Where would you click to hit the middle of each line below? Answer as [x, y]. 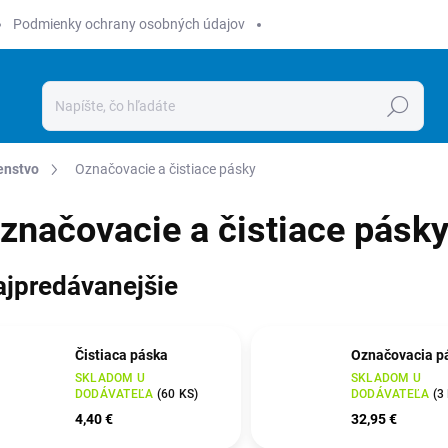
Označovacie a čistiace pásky [165, 169]
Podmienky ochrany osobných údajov [129, 24]
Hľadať [397, 106]
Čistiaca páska [121, 355]
